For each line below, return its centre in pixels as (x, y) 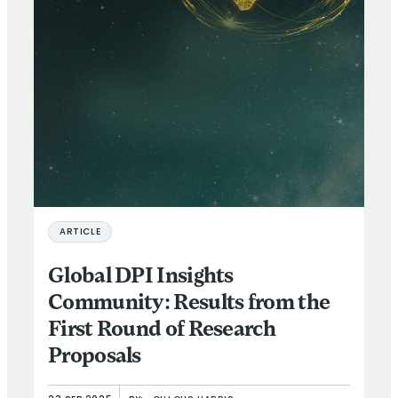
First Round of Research (162, 330)
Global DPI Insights (141, 277)
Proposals (95, 357)
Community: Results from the (189, 303)
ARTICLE (80, 232)
